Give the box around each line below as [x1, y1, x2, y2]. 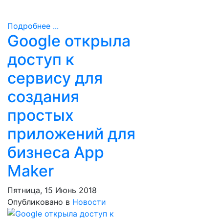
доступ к [7, 50, 74, 69]
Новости [72, 197, 106, 207]
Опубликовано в [7, 197, 70, 207]
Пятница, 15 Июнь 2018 [7, 185, 97, 195]
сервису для [7, 68, 103, 88]
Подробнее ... [7, 21, 59, 31]
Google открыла [7, 31, 131, 50]
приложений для [7, 124, 135, 143]
